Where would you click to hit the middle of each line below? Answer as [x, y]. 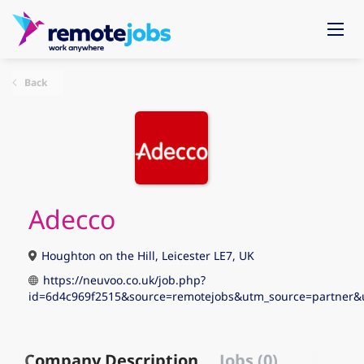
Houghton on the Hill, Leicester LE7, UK [146, 256]
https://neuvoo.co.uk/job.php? [124, 280]
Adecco [72, 219]
